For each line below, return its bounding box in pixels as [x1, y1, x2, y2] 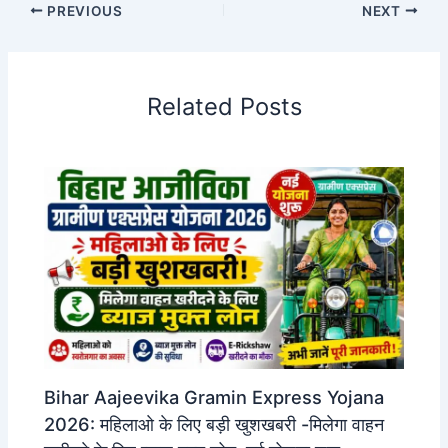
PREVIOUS [43, 2, 123, 19]
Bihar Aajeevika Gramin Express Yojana [44, 385, 385, 408]
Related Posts [146, 92, 302, 122]
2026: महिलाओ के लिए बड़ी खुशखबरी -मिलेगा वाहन [44, 412, 385, 435]
